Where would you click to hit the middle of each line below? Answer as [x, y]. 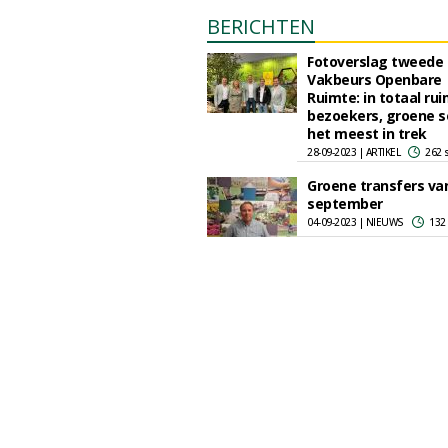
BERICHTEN [261, 26]
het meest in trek [367, 133]
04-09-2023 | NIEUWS [355, 222]
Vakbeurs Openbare [374, 79]
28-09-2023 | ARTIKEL [353, 152]
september [345, 203]
